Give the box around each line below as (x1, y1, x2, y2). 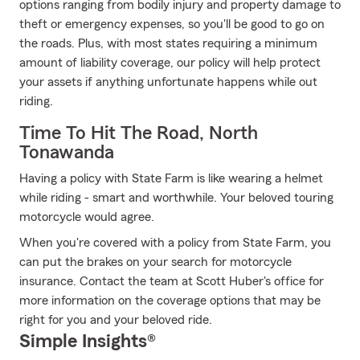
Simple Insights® (19, 332, 156, 351)
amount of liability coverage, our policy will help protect (19, 56, 321, 69)
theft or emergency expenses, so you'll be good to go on (19, 18, 325, 31)
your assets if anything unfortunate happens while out (19, 76, 317, 88)
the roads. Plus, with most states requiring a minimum (19, 37, 317, 50)
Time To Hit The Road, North (19, 124, 258, 143)
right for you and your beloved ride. (19, 313, 212, 326)
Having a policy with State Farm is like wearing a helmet (19, 172, 323, 185)
